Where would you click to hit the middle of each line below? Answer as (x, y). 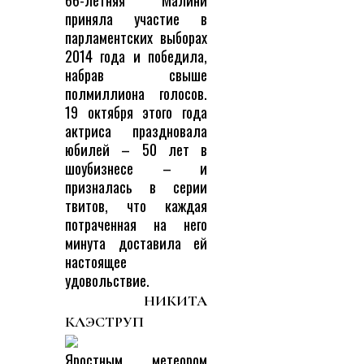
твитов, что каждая (136, 206)
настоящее (96, 262)
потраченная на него (136, 224)
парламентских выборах (136, 37)
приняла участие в (136, 19)
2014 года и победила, (136, 56)
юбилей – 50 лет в (136, 149)
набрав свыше (136, 75)
